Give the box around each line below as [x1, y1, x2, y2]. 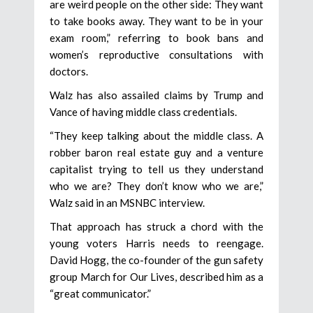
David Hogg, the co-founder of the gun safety [50, 253, 263, 266]
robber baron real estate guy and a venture [50, 145, 263, 159]
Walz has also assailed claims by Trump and [50, 88, 263, 101]
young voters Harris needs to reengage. [50, 236, 263, 249]
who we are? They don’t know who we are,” [50, 179, 263, 192]
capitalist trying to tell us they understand [50, 162, 263, 175]
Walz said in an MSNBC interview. [50, 196, 205, 209]
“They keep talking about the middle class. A [50, 129, 263, 142]
